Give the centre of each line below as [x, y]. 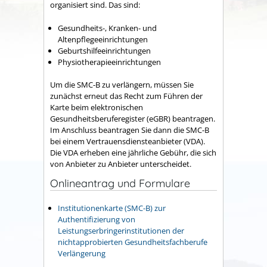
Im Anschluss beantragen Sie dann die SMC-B [130, 130]
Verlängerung [82, 253]
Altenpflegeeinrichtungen [103, 39]
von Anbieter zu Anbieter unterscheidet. [121, 164]
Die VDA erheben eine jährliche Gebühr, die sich [133, 153]
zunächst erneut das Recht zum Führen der [126, 96]
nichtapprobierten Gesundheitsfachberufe [133, 242]
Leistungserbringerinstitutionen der [121, 230]
